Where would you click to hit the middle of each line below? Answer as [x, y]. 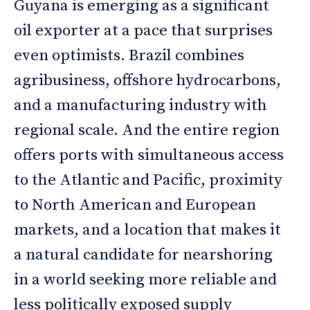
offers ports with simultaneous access [149, 155]
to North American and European [135, 205]
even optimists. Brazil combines [129, 55]
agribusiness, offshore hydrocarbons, [147, 80]
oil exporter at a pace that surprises [143, 30]
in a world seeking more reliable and [145, 280]
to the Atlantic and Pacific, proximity [148, 180]
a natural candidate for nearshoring [143, 255]
